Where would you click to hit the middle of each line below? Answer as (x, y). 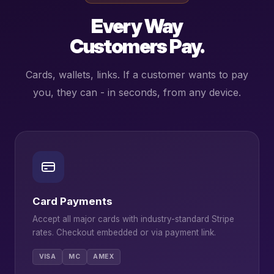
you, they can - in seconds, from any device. (137, 92)
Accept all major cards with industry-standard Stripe (133, 219)
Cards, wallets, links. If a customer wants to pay (137, 74)
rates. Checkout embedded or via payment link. (124, 232)
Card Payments (72, 201)
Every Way (137, 26)
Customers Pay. (137, 46)
